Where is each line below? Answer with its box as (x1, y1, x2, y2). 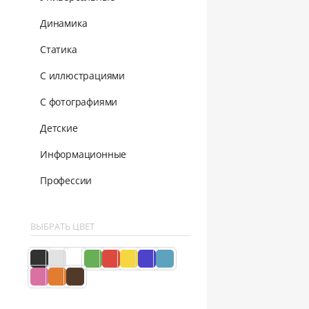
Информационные (40, 147, 127, 161)
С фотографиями (40, 94, 118, 108)
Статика (40, 42, 77, 56)
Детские (40, 121, 78, 134)
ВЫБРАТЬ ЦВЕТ (30, 219, 94, 232)
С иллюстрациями (40, 68, 125, 82)
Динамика (40, 16, 88, 30)
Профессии (40, 173, 92, 187)
